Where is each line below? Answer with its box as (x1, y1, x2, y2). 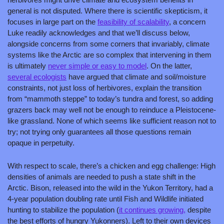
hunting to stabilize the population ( (7, 205, 119, 214)
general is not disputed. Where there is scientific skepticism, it (7, 6, 207, 15)
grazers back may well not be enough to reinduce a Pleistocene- (7, 105, 216, 114)
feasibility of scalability (97, 17, 169, 26)
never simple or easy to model (48, 61, 146, 70)
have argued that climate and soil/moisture (66, 72, 206, 81)
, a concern (169, 17, 205, 26)
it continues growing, (119, 205, 185, 214)
